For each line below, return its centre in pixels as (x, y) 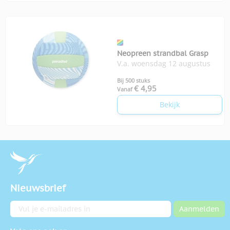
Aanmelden (199, 209)
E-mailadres (31, 206)
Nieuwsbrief (38, 188)
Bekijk (170, 105)
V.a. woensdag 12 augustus (164, 64)
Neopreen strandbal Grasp (163, 54)
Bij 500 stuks (133, 81)
